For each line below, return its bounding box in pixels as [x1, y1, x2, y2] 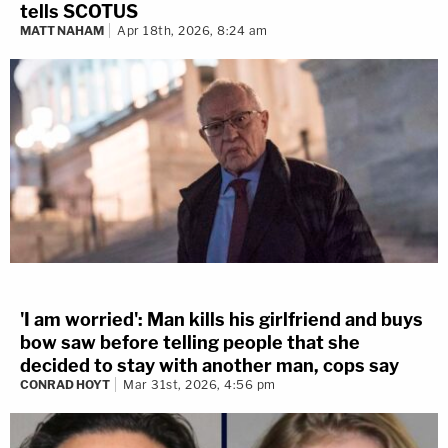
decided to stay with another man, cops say [20, 355, 399, 377]
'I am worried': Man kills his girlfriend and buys [20, 309, 423, 331]
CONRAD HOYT [20, 377, 110, 393]
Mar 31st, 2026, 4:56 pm [123, 377, 276, 393]
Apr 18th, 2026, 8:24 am [117, 22, 268, 38]
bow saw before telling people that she [20, 332, 360, 354]
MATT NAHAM [20, 22, 104, 38]
